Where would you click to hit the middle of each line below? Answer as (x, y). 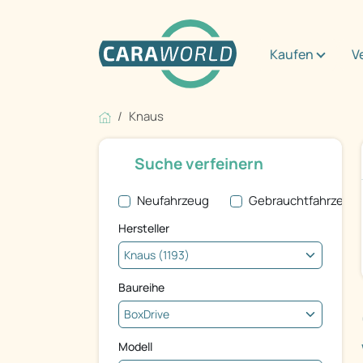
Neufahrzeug (173, 201)
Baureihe (141, 288)
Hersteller (144, 228)
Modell (135, 347)
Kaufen (292, 54)
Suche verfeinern (199, 164)
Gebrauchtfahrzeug (303, 201)
